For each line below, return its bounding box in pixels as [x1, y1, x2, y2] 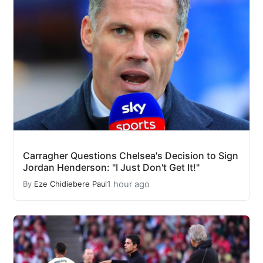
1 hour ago [107, 178, 150, 190]
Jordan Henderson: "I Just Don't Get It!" [23, 161, 200, 173]
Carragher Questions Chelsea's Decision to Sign [23, 149, 238, 161]
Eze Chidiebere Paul [34, 180, 107, 188]
